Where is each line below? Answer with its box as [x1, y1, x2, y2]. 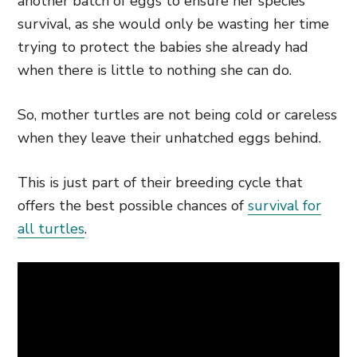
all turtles [18, 219, 84, 238]
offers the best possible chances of [18, 196, 248, 215]
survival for [248, 196, 321, 215]
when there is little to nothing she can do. [18, 61, 292, 80]
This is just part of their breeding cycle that [18, 173, 303, 192]
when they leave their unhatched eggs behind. [18, 128, 321, 147]
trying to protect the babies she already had [18, 37, 308, 57]
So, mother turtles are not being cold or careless [18, 105, 337, 124]
